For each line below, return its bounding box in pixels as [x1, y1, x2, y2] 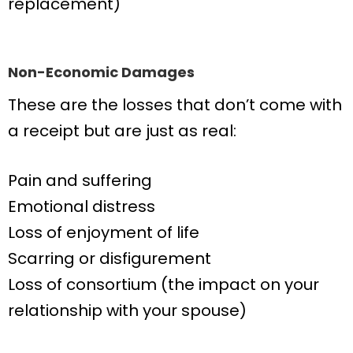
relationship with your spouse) [8, 299, 247, 322]
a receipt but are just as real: [8, 120, 236, 143]
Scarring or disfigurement [8, 247, 211, 270]
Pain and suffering [8, 169, 152, 192]
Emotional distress [8, 195, 155, 218]
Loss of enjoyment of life [8, 221, 199, 244]
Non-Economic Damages [8, 61, 195, 82]
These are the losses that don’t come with [8, 94, 342, 117]
